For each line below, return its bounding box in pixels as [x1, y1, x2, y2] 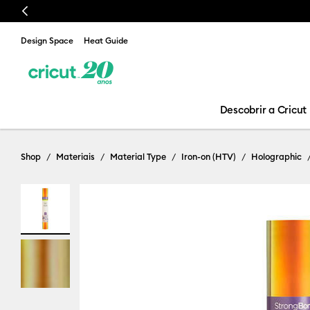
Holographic [251, 151, 302, 162]
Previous [17, 4, 60, 18]
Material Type [110, 151, 166, 162]
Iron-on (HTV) [181, 151, 236, 162]
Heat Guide [84, 35, 128, 46]
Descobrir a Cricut [219, 103, 307, 116]
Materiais [56, 151, 95, 162]
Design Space [21, 35, 73, 46]
